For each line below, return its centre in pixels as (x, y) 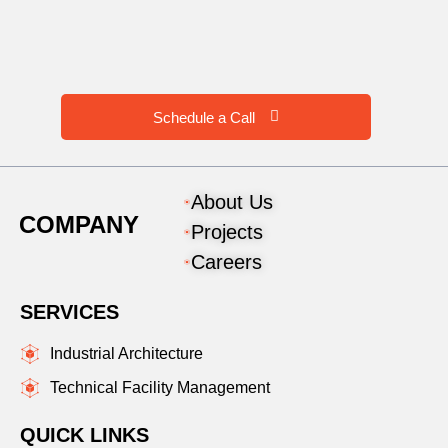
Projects (227, 232)
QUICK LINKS (84, 435)
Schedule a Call (203, 117)
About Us (232, 202)
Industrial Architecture (126, 353)
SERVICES (69, 312)
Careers (227, 262)
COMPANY (79, 224)
